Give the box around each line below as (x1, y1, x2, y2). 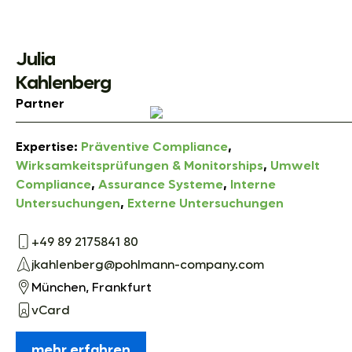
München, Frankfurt (31, 282, 152, 295)
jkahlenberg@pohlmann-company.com (31, 259, 264, 273)
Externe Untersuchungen (127, 197, 284, 211)
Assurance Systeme (98, 178, 223, 192)
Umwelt (270, 159, 320, 173)
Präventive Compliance (81, 141, 228, 154)
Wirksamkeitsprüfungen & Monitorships (16, 159, 263, 173)
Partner (16, 97, 64, 111)
